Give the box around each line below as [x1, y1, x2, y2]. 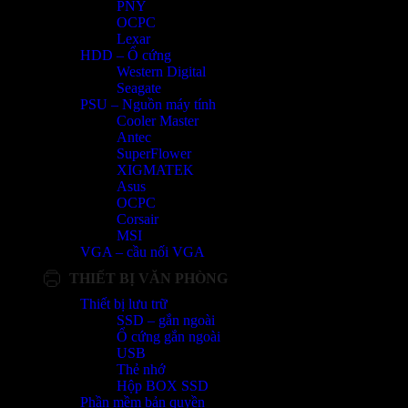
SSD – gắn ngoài [117, 312, 215, 329]
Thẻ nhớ [117, 362, 165, 378]
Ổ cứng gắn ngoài [117, 329, 220, 345]
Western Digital [117, 64, 206, 80]
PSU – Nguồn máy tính [80, 97, 216, 113]
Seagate [117, 80, 161, 97]
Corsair [117, 211, 158, 228]
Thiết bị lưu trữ [80, 296, 168, 312]
